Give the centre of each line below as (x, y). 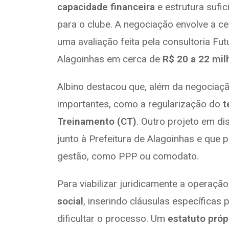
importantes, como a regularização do (140, 104)
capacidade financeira (106, 7)
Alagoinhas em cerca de (110, 59)
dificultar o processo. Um (112, 219)
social (70, 201)
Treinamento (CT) (97, 121)
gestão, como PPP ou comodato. (128, 156)
